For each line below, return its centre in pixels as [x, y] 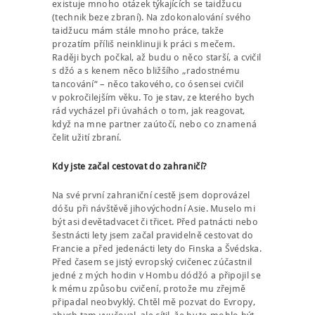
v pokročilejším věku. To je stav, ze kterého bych [154, 97]
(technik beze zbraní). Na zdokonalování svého [152, 17]
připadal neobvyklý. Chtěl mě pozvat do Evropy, [154, 302]
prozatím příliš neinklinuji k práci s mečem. [144, 44]
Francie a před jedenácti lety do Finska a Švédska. [157, 249]
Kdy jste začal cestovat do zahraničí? [130, 167]
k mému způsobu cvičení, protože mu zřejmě [149, 289]
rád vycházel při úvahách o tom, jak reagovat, [149, 110]
